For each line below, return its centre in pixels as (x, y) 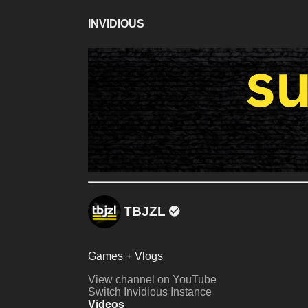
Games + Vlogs (125, 256)
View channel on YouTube (152, 280)
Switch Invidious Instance (150, 292)
